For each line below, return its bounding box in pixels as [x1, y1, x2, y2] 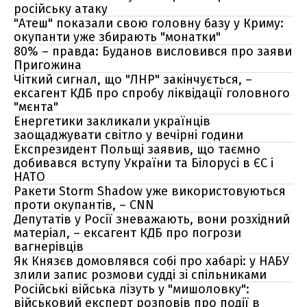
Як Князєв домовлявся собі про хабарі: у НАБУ [14, 254, 289, 269]
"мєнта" [14, 99, 58, 114]
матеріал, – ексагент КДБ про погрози [14, 225, 241, 241]
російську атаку [14, 1, 108, 16]
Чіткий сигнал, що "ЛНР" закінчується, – [14, 72, 252, 87]
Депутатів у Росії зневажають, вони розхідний [14, 212, 290, 227]
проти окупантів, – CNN [14, 197, 154, 212]
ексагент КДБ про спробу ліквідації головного [14, 86, 290, 101]
